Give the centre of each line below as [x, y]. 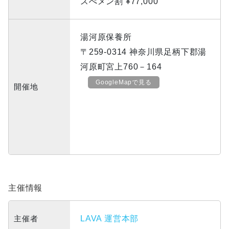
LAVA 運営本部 [110, 219]
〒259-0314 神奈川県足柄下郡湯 [144, 52]
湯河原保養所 [106, 37]
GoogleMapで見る [124, 82]
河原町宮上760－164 [121, 67]
